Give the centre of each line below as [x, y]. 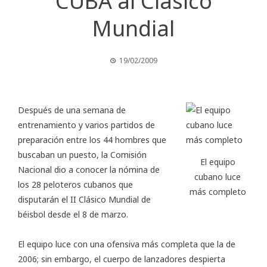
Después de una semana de [72, 110]
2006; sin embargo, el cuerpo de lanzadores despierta [122, 259]
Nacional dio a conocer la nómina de [89, 170]
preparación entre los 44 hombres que [92, 140]
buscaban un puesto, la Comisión [82, 155]
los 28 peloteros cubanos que [75, 185]
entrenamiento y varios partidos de [86, 125]
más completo [218, 191]
